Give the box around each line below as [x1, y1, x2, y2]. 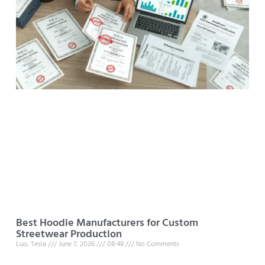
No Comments [134, 238, 179, 251]
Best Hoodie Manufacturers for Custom [15, 215, 198, 232]
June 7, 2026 [56, 238, 96, 251]
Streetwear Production [15, 226, 122, 244]
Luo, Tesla [15, 238, 48, 251]
